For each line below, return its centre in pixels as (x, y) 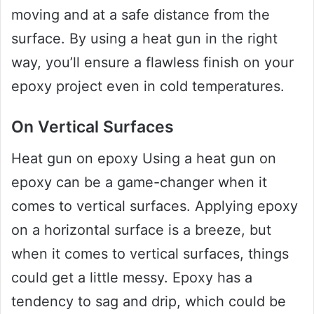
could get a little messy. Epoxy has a (132, 277)
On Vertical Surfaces (93, 127)
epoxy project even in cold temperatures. (148, 87)
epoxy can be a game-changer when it (139, 182)
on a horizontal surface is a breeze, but (141, 230)
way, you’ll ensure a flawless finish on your (152, 63)
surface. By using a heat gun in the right (144, 39)
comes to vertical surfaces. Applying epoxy (155, 206)
